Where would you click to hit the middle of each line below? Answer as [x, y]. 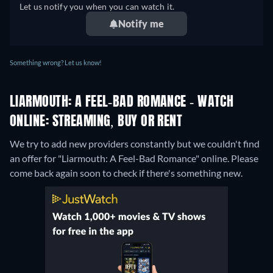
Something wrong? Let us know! [56, 63]
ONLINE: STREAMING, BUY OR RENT [96, 122]
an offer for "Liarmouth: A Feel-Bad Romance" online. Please [134, 158]
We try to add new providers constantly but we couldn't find [135, 144]
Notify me [141, 24]
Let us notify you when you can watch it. [97, 7]
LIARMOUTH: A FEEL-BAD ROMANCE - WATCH [122, 103]
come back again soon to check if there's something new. [126, 173]
